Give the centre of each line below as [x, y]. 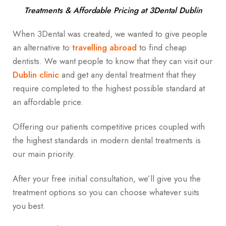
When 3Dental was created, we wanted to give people [110, 34]
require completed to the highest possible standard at [109, 89]
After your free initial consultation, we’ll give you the [107, 178]
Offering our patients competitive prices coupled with [109, 127]
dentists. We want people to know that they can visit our [112, 61]
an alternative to [42, 48]
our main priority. [44, 154]
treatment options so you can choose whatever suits [106, 192]
